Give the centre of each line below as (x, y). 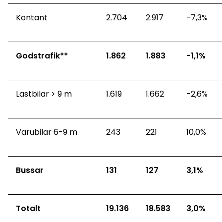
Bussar (30, 170)
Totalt (29, 209)
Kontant (33, 18)
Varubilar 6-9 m (48, 132)
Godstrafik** (42, 56)
